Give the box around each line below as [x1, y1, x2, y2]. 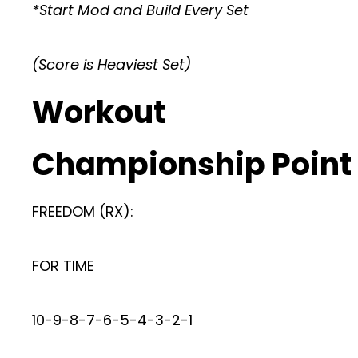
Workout [32, 91, 165, 133]
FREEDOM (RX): [32, 201, 133, 221]
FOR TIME [32, 256, 94, 276]
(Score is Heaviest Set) [32, 54, 191, 74]
